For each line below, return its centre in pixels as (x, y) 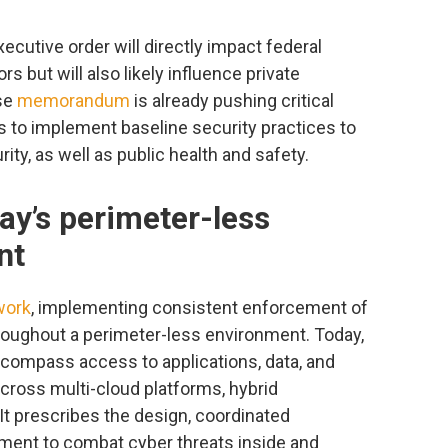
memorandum (73, 100)
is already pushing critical (232, 100)
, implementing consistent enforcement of (199, 307)
